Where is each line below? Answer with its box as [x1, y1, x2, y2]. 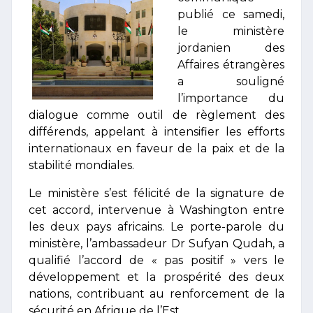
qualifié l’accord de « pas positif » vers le [29, 254, 284, 267]
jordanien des [177, 41, 284, 54]
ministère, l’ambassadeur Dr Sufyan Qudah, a [29, 237, 284, 250]
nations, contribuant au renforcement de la [29, 287, 284, 300]
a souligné [177, 75, 284, 88]
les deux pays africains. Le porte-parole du [29, 220, 284, 233]
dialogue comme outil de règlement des [29, 108, 284, 122]
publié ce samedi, [177, 8, 284, 21]
